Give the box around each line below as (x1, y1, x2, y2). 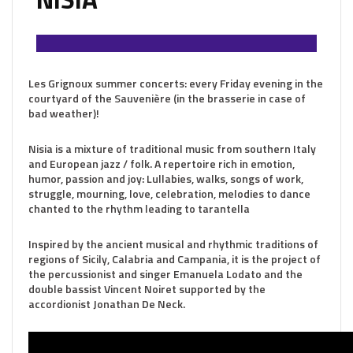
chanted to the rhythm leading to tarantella (28, 200, 250, 217)
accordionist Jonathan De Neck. (28, 295, 185, 312)
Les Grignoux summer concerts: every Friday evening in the (28, 75, 323, 91)
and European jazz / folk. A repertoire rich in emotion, (28, 155, 295, 172)
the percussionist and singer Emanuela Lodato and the (28, 266, 303, 282)
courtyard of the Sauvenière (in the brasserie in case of (28, 90, 306, 106)
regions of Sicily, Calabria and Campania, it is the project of (28, 251, 321, 267)
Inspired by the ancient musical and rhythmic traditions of (28, 236, 318, 252)
